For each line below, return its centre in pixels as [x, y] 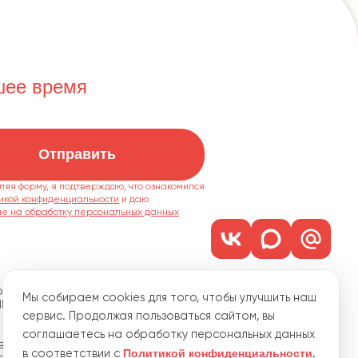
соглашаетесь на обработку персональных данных [169, 334]
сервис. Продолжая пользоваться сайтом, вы [149, 316]
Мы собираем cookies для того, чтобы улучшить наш [169, 298]
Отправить [77, 155]
